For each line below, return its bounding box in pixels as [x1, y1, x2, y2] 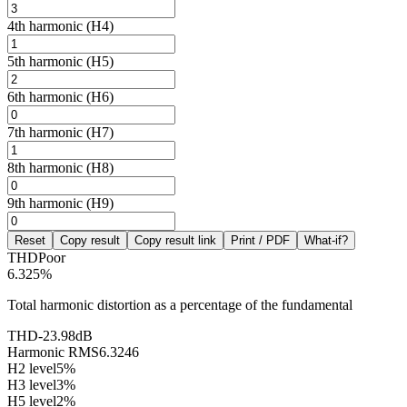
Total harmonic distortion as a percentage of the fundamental [7, 296, 352, 313]
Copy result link [134, 233, 216, 247]
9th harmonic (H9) [7, 194, 114, 211]
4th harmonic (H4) [7, 17, 114, 34]
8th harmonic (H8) [7, 159, 114, 175]
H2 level [7, 360, 56, 376]
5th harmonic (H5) [7, 53, 114, 69]
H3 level [7, 376, 56, 392]
